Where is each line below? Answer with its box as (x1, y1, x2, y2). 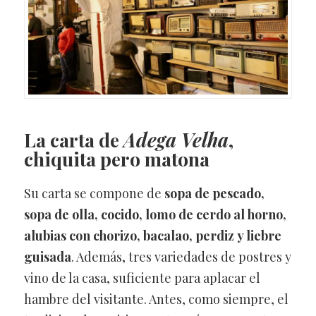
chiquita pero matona (23, 146, 209, 172)
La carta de (23, 127, 123, 153)
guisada (23, 248, 71, 266)
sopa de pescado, (164, 185, 265, 202)
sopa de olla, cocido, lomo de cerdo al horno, (23, 206, 286, 224)
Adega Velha (123, 127, 229, 153)
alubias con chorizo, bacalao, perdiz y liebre (23, 227, 281, 245)
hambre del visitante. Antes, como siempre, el (23, 291, 288, 308)
